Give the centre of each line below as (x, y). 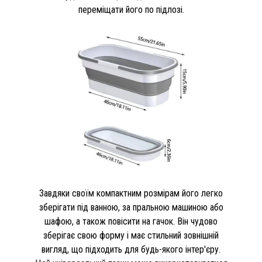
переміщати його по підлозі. (131, 10)
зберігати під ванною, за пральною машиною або (131, 208)
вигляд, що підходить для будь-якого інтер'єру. (131, 250)
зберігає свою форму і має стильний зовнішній (131, 236)
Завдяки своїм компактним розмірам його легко (131, 194)
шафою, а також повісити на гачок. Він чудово (131, 222)
